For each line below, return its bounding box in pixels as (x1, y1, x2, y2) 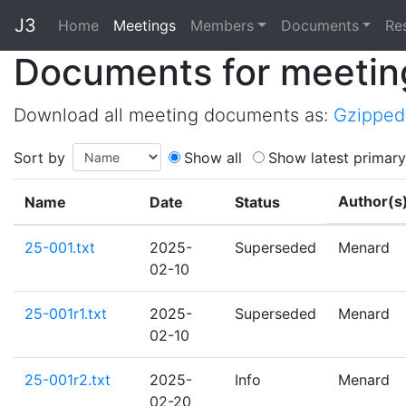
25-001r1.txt (24, 304, 107, 323)
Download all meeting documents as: (14, 104, 333, 126)
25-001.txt (24, 238, 95, 256)
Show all (184, 148, 242, 167)
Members (190, 16, 254, 34)
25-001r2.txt (24, 371, 111, 389)
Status (235, 193, 280, 211)
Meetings (113, 16, 176, 34)
